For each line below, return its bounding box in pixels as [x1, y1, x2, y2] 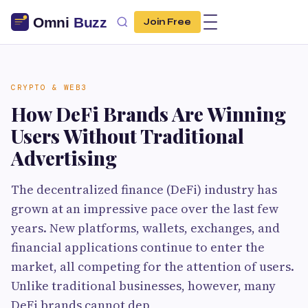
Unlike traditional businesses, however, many [11, 277, 276, 294]
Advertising [11, 145, 117, 170]
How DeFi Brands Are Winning [11, 101, 286, 126]
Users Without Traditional [11, 123, 244, 148]
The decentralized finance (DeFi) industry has [11, 181, 277, 198]
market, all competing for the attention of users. [11, 258, 294, 275]
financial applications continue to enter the [11, 239, 265, 256]
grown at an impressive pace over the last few [11, 200, 278, 217]
